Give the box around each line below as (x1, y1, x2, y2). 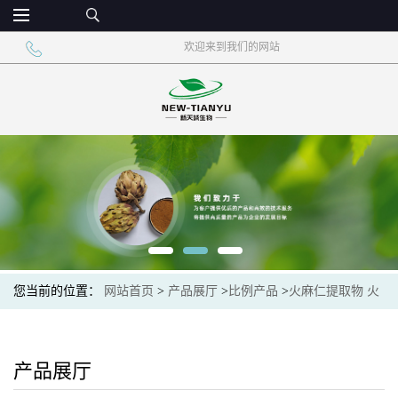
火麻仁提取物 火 (289, 283, 379, 298)
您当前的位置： (13, 283, 104, 298)
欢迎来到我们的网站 (184, 41, 280, 53)
